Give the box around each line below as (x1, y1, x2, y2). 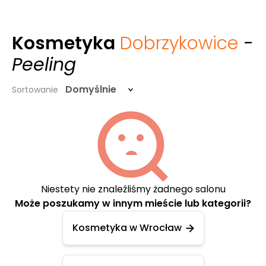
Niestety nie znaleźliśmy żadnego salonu (40, 182, 226, 196)
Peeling (12, 52, 76, 77)
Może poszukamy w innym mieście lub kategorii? (15, 197, 251, 210)
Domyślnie (65, 83, 116, 96)
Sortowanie (12, 84, 58, 96)
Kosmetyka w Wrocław (72, 221, 182, 235)
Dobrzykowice (120, 31, 238, 56)
